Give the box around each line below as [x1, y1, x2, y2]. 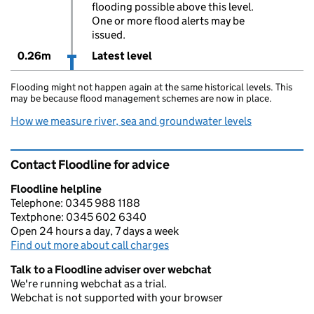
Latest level [91, 49, 152, 62]
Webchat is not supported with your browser [11, 291, 223, 304]
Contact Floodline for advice [11, 157, 170, 172]
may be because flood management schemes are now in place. [11, 92, 272, 104]
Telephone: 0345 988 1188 [11, 196, 140, 210]
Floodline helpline [11, 182, 102, 196]
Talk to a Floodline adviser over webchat [11, 263, 212, 276]
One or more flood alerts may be [91, 14, 245, 27]
